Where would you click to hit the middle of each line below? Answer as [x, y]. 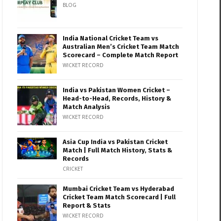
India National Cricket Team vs [111, 38]
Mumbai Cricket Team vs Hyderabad [119, 189]
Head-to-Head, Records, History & [117, 98]
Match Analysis [87, 107]
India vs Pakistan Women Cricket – [117, 90]
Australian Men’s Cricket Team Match [121, 47]
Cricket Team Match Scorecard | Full [119, 197]
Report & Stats [87, 205]
